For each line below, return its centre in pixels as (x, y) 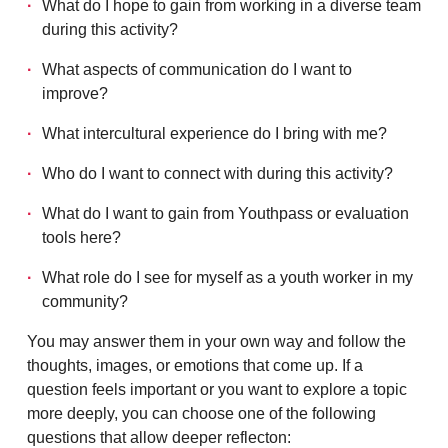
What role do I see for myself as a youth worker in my (227, 277)
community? (85, 301)
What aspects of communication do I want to (197, 69)
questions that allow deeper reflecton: (159, 437)
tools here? (81, 237)
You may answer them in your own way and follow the (216, 341)
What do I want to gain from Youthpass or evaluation (225, 213)
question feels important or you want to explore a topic (217, 389)
